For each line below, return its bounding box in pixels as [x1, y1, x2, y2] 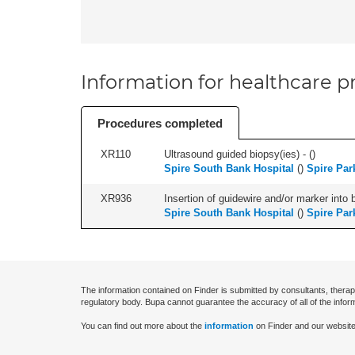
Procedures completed [97, 116, 223, 130]
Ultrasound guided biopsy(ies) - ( [164, 148, 312, 160]
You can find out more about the [81, 321, 204, 330]
